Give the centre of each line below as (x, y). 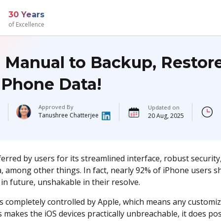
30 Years (26, 15)
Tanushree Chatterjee (68, 115)
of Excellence (26, 24)
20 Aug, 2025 (166, 116)
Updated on (164, 107)
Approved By (56, 107)
